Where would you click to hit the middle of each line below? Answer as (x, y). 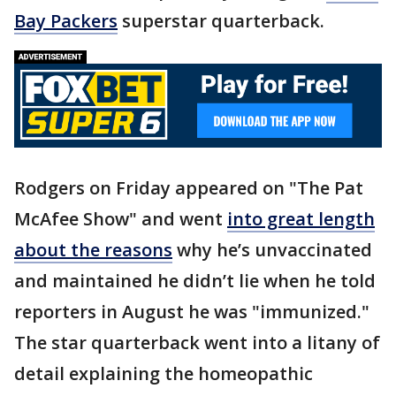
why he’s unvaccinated (272, 249)
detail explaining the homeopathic (164, 373)
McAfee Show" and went (121, 218)
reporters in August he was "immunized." (192, 311)
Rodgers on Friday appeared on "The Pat (189, 187)
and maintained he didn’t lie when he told (195, 280)
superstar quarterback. (221, 21)
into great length (301, 218)
